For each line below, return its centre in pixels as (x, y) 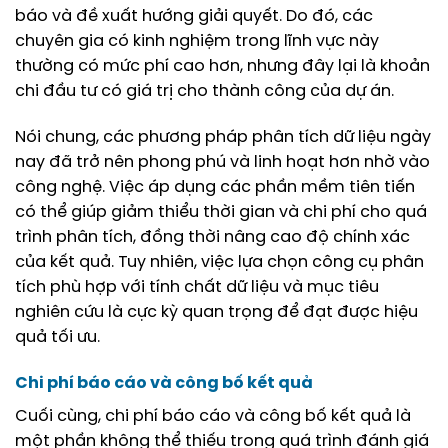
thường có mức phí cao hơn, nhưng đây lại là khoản (222, 67)
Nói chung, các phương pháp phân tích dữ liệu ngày (223, 137)
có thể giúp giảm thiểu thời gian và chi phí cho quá (221, 212)
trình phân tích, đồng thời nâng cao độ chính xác (212, 237)
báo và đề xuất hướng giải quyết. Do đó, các (194, 17)
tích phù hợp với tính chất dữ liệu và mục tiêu (197, 287)
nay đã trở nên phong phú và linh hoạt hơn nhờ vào (222, 162)
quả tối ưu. (57, 337)
